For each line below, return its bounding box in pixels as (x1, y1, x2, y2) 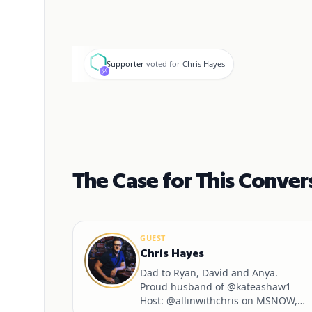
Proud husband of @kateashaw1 (140, 280, 291, 293)
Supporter (107, 58, 144, 69)
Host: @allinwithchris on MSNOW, (140, 294, 297, 307)
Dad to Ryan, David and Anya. (140, 266, 278, 279)
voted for (146, 58, 180, 69)
